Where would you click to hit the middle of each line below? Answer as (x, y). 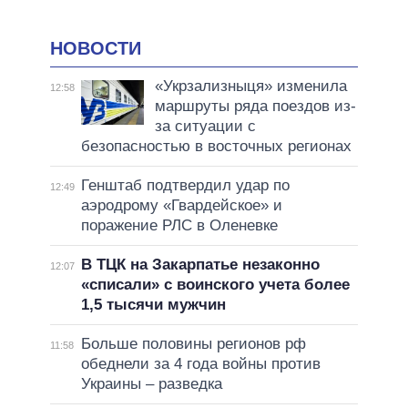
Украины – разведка (151, 383)
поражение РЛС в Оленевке (179, 225)
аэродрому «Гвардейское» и (181, 205)
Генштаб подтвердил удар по (185, 185)
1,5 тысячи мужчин (153, 304)
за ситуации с (205, 126)
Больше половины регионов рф (193, 343)
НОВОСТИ (96, 49)
